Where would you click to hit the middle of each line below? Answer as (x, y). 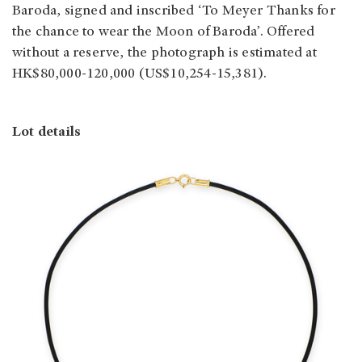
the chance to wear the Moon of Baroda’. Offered (164, 33)
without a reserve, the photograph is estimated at (164, 54)
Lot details (47, 133)
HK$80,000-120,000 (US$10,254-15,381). (140, 75)
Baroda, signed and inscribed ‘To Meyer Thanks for (174, 12)
